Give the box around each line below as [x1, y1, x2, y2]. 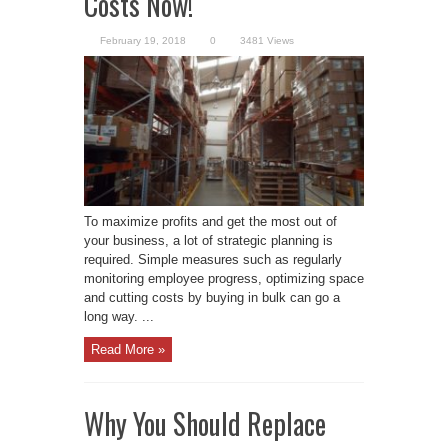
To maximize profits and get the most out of [84, 214, 337, 230]
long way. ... [84, 309, 154, 325]
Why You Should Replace [84, 402, 326, 444]
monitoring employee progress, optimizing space [84, 271, 364, 287]
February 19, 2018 [100, 35, 186, 47]
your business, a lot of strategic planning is [84, 233, 333, 249]
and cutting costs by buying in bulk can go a [84, 290, 340, 306]
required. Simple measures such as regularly [84, 252, 342, 268]
